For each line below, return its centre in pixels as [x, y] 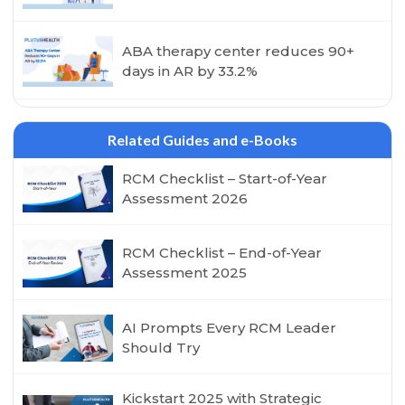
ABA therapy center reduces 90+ [239, 51]
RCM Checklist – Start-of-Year [225, 178]
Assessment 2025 [185, 273]
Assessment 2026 [185, 198]
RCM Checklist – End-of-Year [222, 253]
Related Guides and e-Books [202, 139]
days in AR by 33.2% [190, 71]
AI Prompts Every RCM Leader [230, 327]
